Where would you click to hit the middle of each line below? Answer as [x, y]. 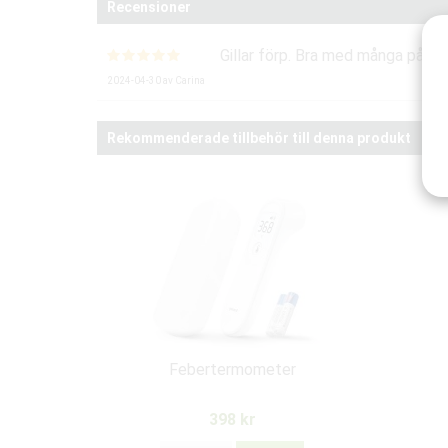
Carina [190, 80]
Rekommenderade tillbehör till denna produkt [259, 138]
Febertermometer [232, 369]
